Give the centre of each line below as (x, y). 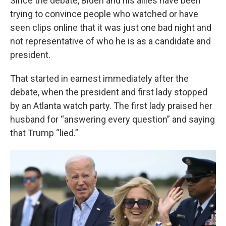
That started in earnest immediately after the (99, 78)
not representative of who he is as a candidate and (110, 41)
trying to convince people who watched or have (104, 14)
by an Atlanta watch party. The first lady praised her (111, 106)
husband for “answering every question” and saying (112, 119)
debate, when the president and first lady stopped (109, 92)
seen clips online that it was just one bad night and (111, 27)
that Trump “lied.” (44, 133)
